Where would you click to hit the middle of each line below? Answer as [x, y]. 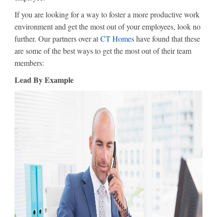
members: [29, 63]
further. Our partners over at [57, 39]
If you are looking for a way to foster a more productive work [107, 14]
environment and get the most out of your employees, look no [108, 26]
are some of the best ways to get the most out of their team [103, 51]
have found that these [167, 39]
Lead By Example [44, 80]
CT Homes [117, 39]
